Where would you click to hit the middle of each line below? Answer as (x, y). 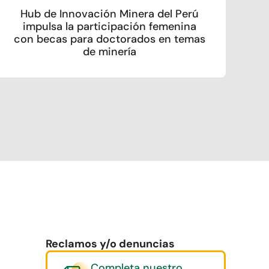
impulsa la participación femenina (110, 27)
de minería (110, 52)
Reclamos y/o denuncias (110, 244)
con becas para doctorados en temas (110, 39)
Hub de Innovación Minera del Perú (110, 14)
